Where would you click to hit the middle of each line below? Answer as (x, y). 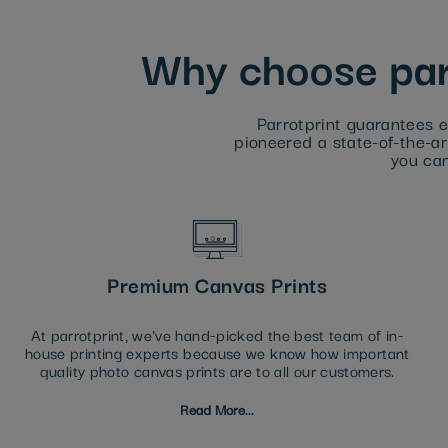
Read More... (217, 409)
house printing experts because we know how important (217, 352)
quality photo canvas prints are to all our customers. (217, 370)
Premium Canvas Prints (217, 284)
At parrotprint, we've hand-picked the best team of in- (217, 334)
